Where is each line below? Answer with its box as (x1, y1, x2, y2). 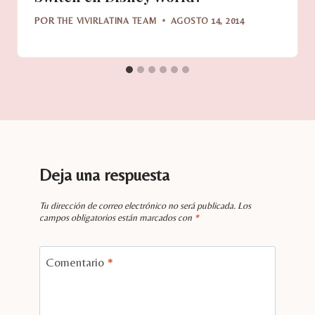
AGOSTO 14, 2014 (170, 15, 245, 26)
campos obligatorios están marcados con (39, 212, 194, 224)
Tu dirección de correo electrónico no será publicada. (39, 200, 236, 212)
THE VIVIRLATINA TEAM (56, 15, 157, 26)
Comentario (45, 255, 107, 269)
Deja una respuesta (39, 165, 169, 184)
